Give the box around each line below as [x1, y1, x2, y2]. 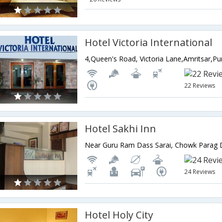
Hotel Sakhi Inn [85, 122, 157, 135]
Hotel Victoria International [85, 36, 213, 49]
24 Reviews [184, 167, 216, 176]
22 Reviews [184, 81, 216, 90]
